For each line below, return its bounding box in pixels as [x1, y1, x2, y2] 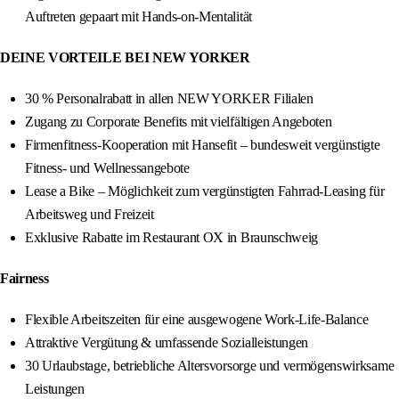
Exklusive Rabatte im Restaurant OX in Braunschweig [25, 230, 318, 246]
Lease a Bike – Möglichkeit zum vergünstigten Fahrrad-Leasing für [25, 183, 385, 199]
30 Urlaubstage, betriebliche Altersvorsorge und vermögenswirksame [25, 358, 395, 374]
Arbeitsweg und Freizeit [25, 207, 154, 223]
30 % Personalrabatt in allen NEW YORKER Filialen [25, 91, 313, 107]
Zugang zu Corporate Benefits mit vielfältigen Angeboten [25, 114, 332, 130]
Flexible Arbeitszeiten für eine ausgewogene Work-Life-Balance [25, 312, 369, 328]
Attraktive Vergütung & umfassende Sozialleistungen [25, 335, 308, 351]
